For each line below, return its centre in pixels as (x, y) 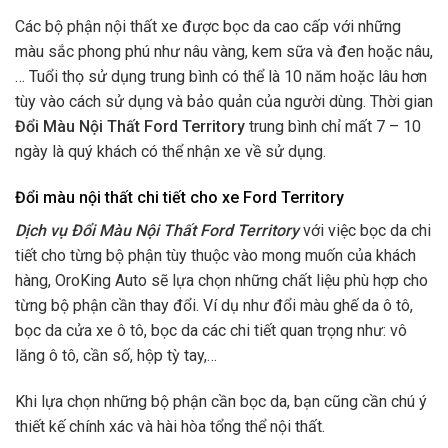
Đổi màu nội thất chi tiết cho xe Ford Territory (179, 197)
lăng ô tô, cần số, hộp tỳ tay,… (116, 355)
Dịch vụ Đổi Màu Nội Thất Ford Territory (159, 230)
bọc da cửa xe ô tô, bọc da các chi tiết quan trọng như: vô (211, 330)
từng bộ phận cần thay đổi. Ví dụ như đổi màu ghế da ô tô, (214, 305)
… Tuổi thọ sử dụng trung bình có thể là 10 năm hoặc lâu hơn (221, 76)
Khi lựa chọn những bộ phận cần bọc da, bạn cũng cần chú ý (221, 401)
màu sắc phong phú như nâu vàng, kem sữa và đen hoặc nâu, (224, 51)
